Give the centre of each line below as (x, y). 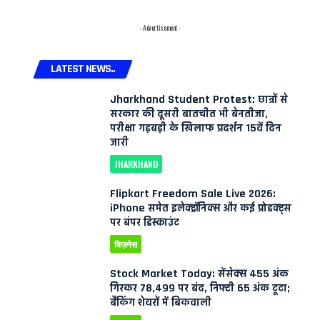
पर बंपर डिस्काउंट (145, 222)
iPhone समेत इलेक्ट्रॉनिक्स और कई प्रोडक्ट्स (201, 208)
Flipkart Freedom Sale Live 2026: (193, 194)
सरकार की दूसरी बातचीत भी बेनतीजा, (189, 114)
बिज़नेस (126, 244)
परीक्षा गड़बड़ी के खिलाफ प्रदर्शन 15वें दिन (196, 128)
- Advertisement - (160, 27)
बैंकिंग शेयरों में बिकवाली (161, 302)
